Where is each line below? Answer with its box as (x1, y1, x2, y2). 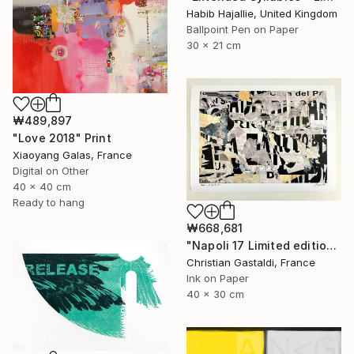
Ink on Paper (186, 271, 249, 284)
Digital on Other (13, 164, 89, 177)
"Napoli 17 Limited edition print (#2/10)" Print (326, 238, 337, 252)
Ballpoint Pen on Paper (186, 22, 299, 36)
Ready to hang (13, 195, 85, 209)
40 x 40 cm (13, 179, 71, 193)
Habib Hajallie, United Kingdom (186, 6, 337, 20)
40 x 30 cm (186, 287, 244, 300)
